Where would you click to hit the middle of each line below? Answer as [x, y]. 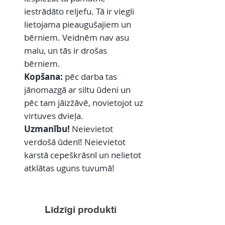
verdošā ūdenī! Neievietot [75, 142]
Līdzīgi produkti [80, 210]
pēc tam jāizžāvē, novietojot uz [84, 103]
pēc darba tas [91, 77]
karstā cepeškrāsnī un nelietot [83, 155]
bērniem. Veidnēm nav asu [77, 38]
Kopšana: [44, 77]
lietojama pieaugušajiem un [78, 25]
